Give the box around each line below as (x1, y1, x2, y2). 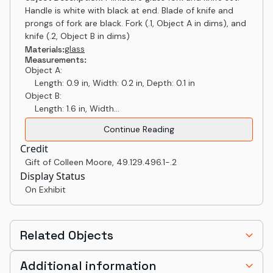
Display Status (20, 169, 85, 183)
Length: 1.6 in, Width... (25, 103, 119, 114)
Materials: (25, 43, 65, 55)
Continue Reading (104, 124, 174, 135)
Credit (20, 142, 48, 155)
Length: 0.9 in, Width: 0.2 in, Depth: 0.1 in (25, 77, 195, 88)
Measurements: (25, 54, 87, 65)
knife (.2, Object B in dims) (25, 30, 130, 41)
